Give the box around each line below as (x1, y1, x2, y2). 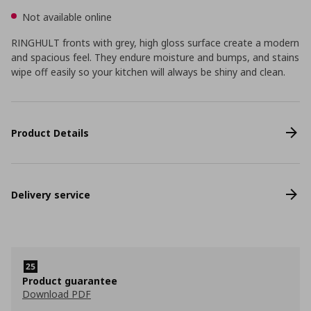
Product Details (11, 126, 89, 140)
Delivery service (11, 187, 90, 201)
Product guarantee (22, 274, 117, 287)
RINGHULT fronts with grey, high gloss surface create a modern (11, 36, 299, 49)
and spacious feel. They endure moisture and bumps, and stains (11, 51, 299, 64)
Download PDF (22, 287, 91, 301)
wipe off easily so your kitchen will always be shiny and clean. (11, 65, 285, 78)
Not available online (22, 10, 112, 24)
